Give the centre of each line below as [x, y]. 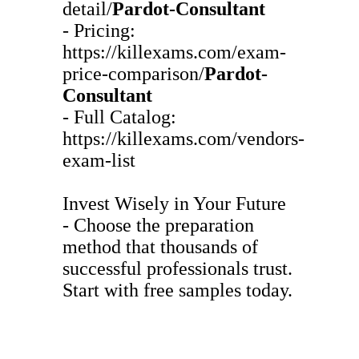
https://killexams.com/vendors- [184, 138]
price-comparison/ [133, 73]
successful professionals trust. [177, 268]
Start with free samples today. [177, 290]
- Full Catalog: [119, 117]
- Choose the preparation [158, 225]
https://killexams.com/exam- [174, 52]
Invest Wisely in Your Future [174, 203]
